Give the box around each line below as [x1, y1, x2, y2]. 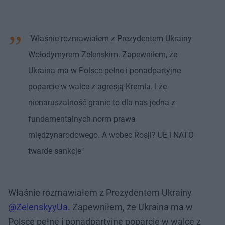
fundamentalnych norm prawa [28, 114, 136, 124]
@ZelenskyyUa [8, 201, 68, 212]
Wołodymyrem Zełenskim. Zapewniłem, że [28, 49, 177, 59]
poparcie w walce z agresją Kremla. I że [28, 81, 167, 91]
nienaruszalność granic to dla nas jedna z [28, 97, 175, 107]
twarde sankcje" [28, 146, 84, 156]
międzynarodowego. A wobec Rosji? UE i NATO [28, 130, 194, 140]
